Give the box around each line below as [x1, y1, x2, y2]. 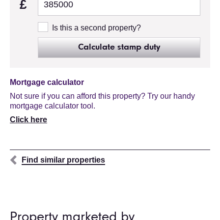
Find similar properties [22, 155, 105, 164]
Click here [10, 115, 47, 124]
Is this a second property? [52, 23, 141, 32]
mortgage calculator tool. [10, 101, 95, 110]
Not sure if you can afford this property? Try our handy [10, 91, 195, 100]
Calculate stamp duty [78, 43, 160, 52]
